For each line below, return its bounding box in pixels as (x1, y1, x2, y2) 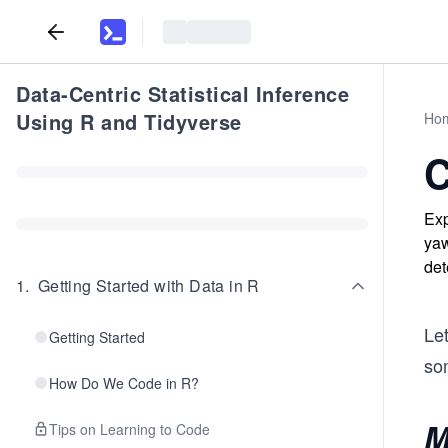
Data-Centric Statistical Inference (16, 79, 349, 108)
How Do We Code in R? (49, 373, 199, 393)
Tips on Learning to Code (49, 419, 210, 439)
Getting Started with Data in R (37, 274, 260, 297)
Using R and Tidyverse (16, 107, 242, 136)
